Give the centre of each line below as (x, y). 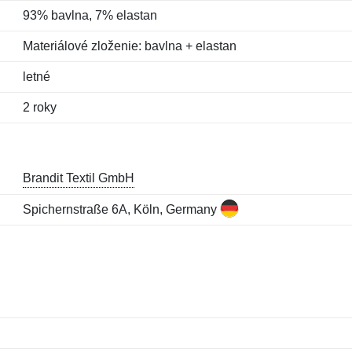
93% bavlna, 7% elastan (90, 15)
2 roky (39, 107)
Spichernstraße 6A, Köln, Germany (121, 209)
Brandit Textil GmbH (78, 178)
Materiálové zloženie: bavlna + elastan (129, 46)
